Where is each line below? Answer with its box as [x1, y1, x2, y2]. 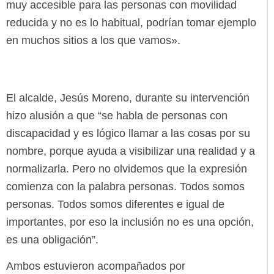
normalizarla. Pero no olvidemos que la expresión [6, 162, 247, 175]
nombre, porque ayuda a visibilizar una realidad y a [6, 144, 255, 157]
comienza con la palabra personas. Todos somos [6, 180, 245, 193]
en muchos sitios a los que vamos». [6, 34, 180, 46]
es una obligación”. [6, 233, 98, 246]
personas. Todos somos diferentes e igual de [6, 198, 224, 210]
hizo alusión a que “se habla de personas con [6, 109, 228, 122]
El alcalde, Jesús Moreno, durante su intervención [6, 91, 250, 104]
